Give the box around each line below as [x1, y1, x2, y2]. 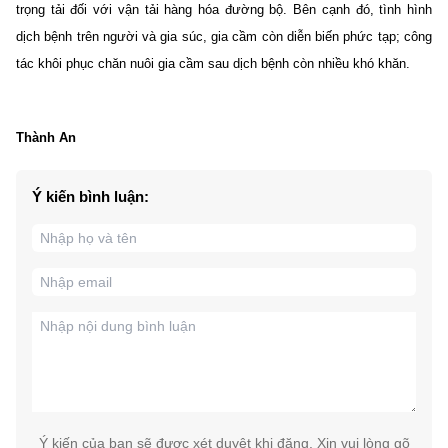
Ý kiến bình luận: [32, 187, 149, 205]
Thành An [16, 129, 76, 145]
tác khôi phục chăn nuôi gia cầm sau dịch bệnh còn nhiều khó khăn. [16, 55, 414, 71]
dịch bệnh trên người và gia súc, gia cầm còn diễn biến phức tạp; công [16, 28, 432, 44]
